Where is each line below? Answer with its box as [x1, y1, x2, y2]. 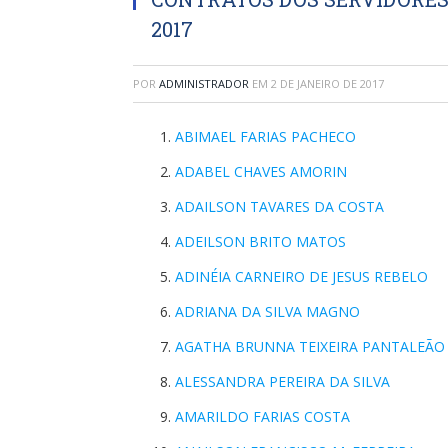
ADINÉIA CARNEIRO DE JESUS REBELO [175, 267, 428, 286]
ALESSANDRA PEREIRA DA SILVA [175, 372, 390, 391]
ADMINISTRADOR [159, 76, 249, 91]
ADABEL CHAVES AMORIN [175, 162, 347, 181]
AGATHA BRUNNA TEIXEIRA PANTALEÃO [175, 337, 445, 356]
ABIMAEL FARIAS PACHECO [175, 127, 356, 146]
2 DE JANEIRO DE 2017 [271, 76, 384, 91]
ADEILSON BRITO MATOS [175, 232, 346, 251]
